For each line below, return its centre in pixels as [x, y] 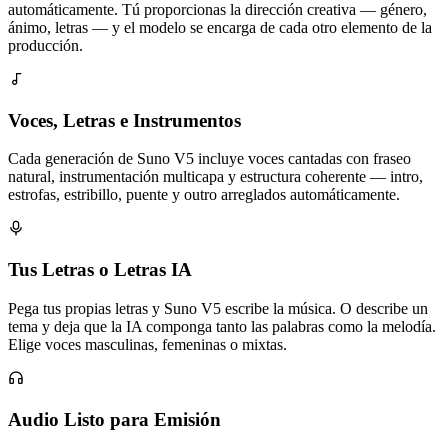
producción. [45, 45]
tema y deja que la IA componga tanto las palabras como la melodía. [222, 326]
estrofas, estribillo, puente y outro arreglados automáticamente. [204, 195]
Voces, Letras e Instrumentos [124, 120]
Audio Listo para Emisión [114, 419]
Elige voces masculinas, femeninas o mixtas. [147, 344]
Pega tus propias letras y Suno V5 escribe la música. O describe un [218, 308]
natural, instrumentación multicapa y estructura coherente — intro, [215, 177]
